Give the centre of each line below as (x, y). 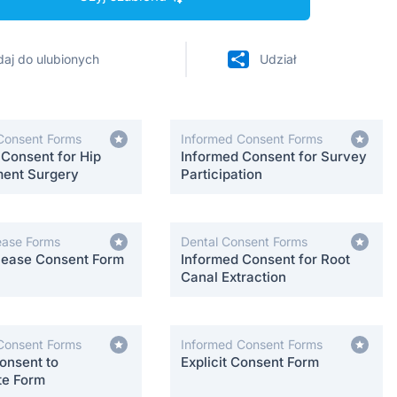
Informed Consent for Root (265, 259)
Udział (278, 59)
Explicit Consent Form (250, 362)
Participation (222, 174)
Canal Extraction (234, 277)
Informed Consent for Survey (274, 156)
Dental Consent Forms (244, 241)
